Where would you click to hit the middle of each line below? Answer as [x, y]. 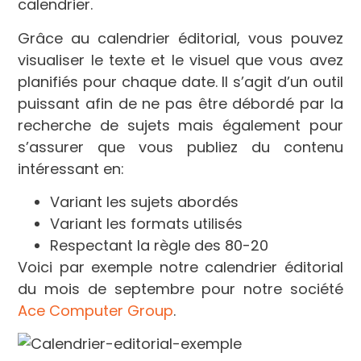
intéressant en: [71, 168]
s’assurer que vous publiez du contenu [180, 147]
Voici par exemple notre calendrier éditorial [180, 268]
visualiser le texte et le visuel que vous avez [180, 60]
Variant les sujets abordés [145, 202]
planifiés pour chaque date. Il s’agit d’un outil [180, 81]
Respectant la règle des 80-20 [160, 246]
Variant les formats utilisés [147, 224]
